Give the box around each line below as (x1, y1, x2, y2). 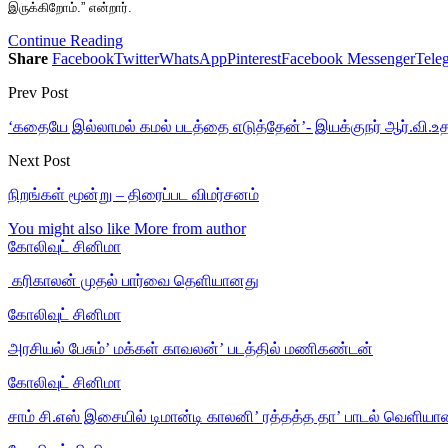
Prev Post (8, 83, 68, 101)
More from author (134, 219, 246, 237)
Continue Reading (8, 31, 123, 49)
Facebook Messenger (281, 49, 415, 67)
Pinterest (227, 49, 281, 67)
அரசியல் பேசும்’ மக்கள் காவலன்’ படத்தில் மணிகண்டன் (8, 339, 373, 357)
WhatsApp (159, 49, 227, 67)
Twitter (114, 49, 159, 67)
